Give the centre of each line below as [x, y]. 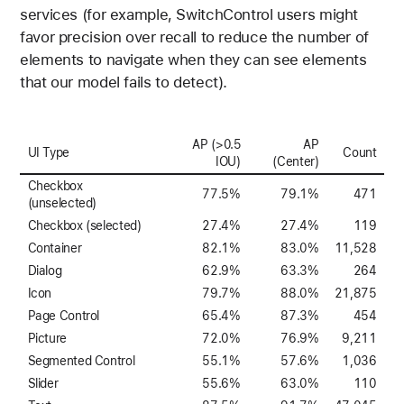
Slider [43, 384]
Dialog [45, 271]
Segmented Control [81, 361]
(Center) [296, 162]
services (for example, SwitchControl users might [189, 15]
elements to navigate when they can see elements [193, 60]
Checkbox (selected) [84, 226]
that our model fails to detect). [124, 83]
